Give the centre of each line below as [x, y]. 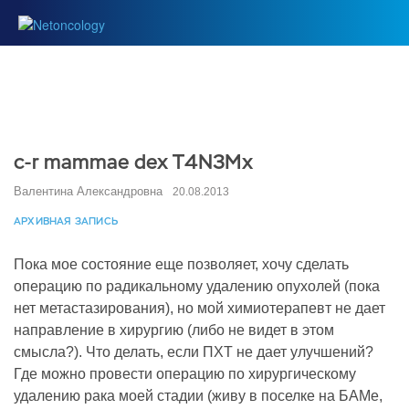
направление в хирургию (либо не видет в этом [174, 330]
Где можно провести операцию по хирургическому [185, 374]
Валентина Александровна [90, 191]
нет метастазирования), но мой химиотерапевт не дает [199, 308]
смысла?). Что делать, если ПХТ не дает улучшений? [194, 352]
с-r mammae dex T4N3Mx [133, 162]
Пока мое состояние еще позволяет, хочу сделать [181, 264]
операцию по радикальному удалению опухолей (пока [197, 286]
